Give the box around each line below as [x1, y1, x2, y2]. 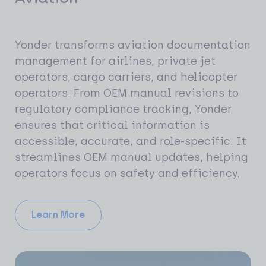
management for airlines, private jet [15, 55, 216, 68]
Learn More [31, 208, 85, 220]
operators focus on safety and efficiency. [15, 167, 240, 180]
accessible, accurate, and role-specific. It [15, 135, 246, 148]
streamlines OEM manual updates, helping [15, 151, 248, 164]
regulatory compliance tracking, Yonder [15, 103, 232, 116]
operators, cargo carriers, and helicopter [15, 71, 237, 84]
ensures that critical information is [15, 119, 210, 132]
